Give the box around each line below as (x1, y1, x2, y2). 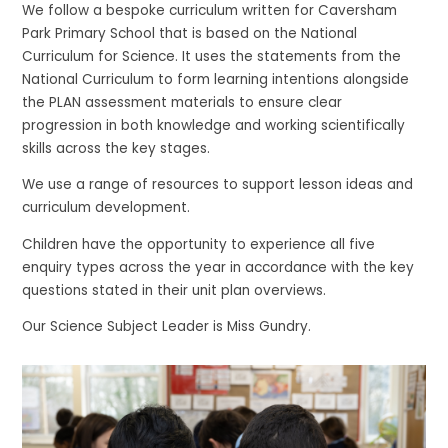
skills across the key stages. (22, 138, 211, 158)
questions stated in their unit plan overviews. (22, 280, 335, 300)
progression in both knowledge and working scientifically (22, 115, 406, 135)
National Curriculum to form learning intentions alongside (22, 69, 410, 89)
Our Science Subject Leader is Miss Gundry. (22, 317, 312, 337)
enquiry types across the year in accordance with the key (22, 257, 415, 277)
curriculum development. (22, 198, 191, 218)
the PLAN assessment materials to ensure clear (22, 92, 343, 112)
